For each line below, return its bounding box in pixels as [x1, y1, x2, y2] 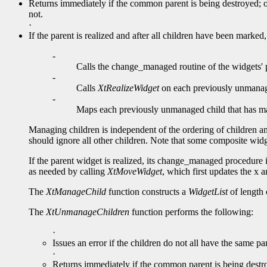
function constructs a [106, 187, 188, 197]
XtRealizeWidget [98, 83, 159, 94]
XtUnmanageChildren [46, 207, 129, 218]
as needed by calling [29, 166, 107, 177]
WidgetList [188, 187, 228, 197]
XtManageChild [46, 187, 106, 197]
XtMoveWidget [107, 166, 162, 177]
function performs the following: [129, 207, 253, 218]
